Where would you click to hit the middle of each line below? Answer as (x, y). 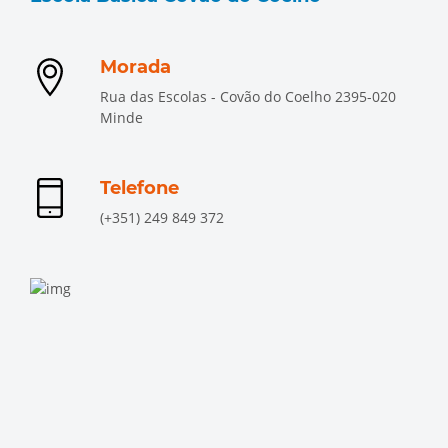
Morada (135, 67)
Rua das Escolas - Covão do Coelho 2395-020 (248, 96)
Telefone (139, 188)
